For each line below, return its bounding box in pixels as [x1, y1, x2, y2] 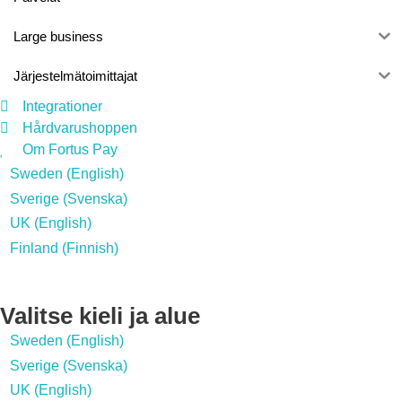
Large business [13, 29, 103, 45]
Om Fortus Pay [22, 141, 118, 157]
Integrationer [22, 98, 102, 114]
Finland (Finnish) [10, 240, 118, 256]
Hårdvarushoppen [22, 119, 137, 135]
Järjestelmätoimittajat [13, 68, 137, 84]
